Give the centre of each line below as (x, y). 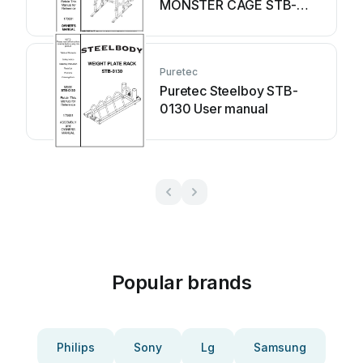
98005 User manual (219, 23)
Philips (76, 347)
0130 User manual (214, 109)
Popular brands (181, 282)
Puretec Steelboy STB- (229, 91)
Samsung (280, 347)
